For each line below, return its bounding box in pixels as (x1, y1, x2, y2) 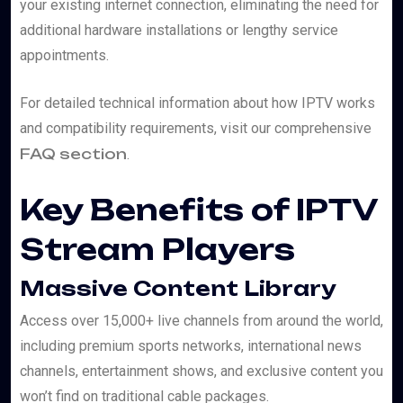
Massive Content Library (20, 276, 336, 301)
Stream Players (20, 231, 295, 268)
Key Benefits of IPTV (20, 192, 378, 228)
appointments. (20, 47, 109, 65)
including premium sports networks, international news (20, 337, 362, 355)
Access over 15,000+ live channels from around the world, (20, 312, 383, 330)
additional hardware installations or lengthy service (20, 22, 338, 40)
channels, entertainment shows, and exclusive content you (20, 363, 383, 381)
